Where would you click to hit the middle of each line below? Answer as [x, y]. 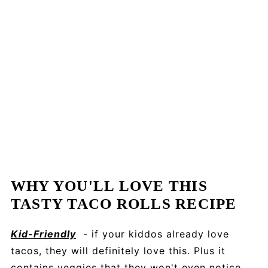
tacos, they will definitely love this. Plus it [118, 250]
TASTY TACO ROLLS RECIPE [124, 203]
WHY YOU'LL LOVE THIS [109, 185]
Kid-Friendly [43, 234]
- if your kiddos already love [152, 234]
